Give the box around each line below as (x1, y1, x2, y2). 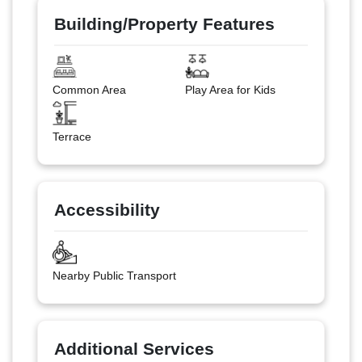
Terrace (52, 129, 91, 143)
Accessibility (54, 200, 160, 219)
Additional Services (54, 339, 214, 358)
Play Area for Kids (185, 82, 276, 96)
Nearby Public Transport (52, 268, 176, 282)
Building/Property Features (54, 14, 275, 33)
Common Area (52, 82, 126, 96)
